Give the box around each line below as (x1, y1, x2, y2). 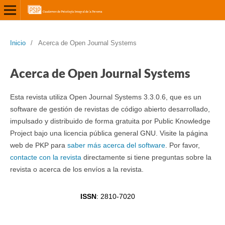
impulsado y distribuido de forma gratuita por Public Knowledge (10, 117, 210, 125)
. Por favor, (165, 141, 200, 149)
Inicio (10, 39, 26, 47)
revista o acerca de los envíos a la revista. (10, 165, 144, 173)
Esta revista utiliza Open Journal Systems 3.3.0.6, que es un (10, 92, 201, 101)
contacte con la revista (10, 153, 81, 161)
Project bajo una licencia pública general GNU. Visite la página (10, 129, 208, 137)
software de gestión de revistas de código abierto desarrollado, (10, 104, 210, 113)
